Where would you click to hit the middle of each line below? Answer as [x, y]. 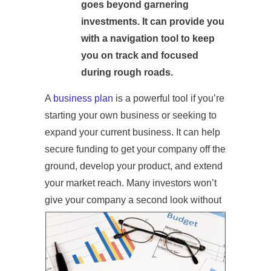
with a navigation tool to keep [148, 38]
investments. [112, 21]
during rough [111, 72]
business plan [83, 98]
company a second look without [153, 200]
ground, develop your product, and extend [134, 166]
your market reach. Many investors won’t [131, 183]
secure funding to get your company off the [135, 149]
